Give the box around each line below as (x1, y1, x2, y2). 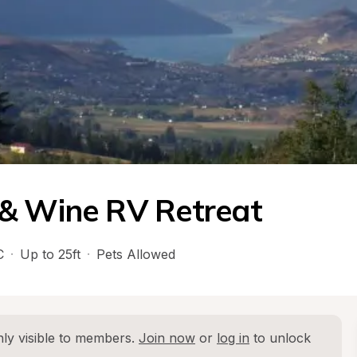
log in (217, 330, 249, 346)
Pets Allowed (96, 246, 175, 262)
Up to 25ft (20, 246, 80, 262)
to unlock (249, 330, 311, 346)
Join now (139, 330, 195, 346)
